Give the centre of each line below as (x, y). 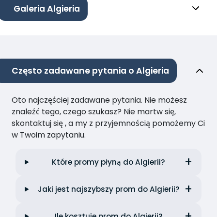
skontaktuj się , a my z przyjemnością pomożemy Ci (108, 123)
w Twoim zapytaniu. (49, 135)
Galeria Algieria (47, 8)
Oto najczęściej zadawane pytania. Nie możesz (99, 100)
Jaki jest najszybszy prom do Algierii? (108, 189)
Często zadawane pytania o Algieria (90, 70)
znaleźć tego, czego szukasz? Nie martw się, (94, 111)
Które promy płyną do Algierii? (109, 162)
